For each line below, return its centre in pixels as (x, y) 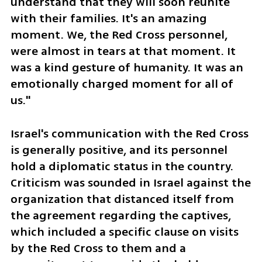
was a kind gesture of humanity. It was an (127, 67)
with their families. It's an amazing (108, 18)
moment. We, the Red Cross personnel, (119, 35)
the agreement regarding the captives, (120, 215)
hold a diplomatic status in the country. (122, 166)
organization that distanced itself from (122, 199)
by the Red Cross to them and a (98, 248)
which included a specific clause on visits (124, 232)
